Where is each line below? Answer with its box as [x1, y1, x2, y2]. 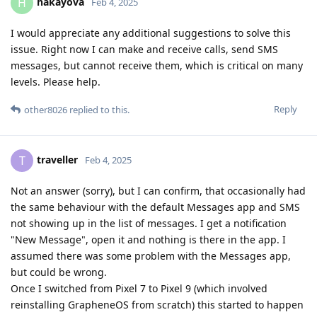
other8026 [24, 103, 67, 117]
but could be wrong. [11, 265, 107, 279]
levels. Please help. [11, 75, 100, 89]
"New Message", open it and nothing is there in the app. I [11, 233, 286, 247]
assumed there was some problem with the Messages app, [11, 249, 291, 263]
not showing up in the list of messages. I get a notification [11, 217, 287, 231]
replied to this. [67, 103, 129, 117]
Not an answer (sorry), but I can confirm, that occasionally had [11, 184, 306, 198]
